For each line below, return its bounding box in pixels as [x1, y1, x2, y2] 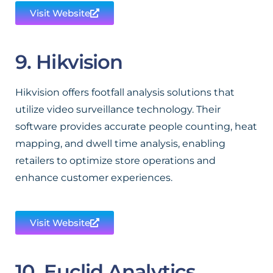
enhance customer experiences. [15, 172, 172, 183]
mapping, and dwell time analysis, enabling [15, 138, 225, 149]
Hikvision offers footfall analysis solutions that [15, 87, 235, 98]
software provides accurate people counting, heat [15, 121, 257, 132]
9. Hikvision [15, 50, 123, 74]
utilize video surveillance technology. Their [15, 104, 221, 115]
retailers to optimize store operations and [15, 155, 216, 166]
